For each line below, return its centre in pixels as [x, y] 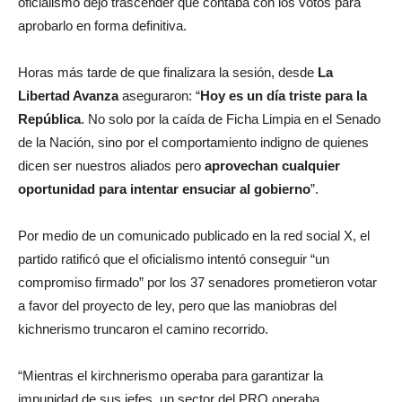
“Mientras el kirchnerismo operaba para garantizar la [170, 376]
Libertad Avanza [68, 96]
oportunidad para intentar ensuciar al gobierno [164, 189]
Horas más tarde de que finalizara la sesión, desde [168, 72]
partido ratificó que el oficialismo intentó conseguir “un [174, 259]
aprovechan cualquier [272, 166]
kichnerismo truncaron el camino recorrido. [143, 329]
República [49, 119]
